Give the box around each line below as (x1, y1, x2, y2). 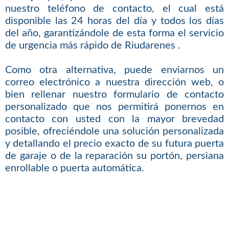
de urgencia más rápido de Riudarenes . (5, 40, 180, 51)
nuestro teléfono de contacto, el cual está (5, 4, 224, 14)
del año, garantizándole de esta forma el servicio (5, 28, 224, 39)
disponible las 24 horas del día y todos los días (5, 16, 224, 27)
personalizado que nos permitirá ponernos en (5, 102, 224, 112)
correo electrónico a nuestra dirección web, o (5, 77, 224, 88)
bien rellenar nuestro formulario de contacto (5, 89, 224, 100)
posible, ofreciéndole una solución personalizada (5, 126, 224, 137)
